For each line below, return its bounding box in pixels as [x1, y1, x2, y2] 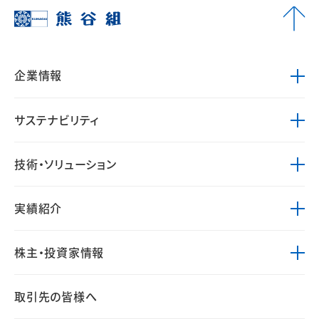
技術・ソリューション [14, 155, 117, 172]
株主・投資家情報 [14, 243, 104, 261]
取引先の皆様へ [14, 287, 98, 305]
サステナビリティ [14, 110, 99, 128]
